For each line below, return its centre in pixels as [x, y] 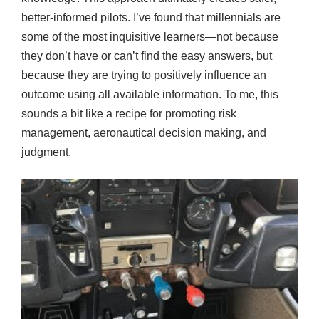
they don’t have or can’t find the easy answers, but [147, 56]
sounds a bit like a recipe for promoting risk [129, 113]
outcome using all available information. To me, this [150, 94]
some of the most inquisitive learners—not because [150, 36]
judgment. [46, 152]
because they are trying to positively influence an [144, 75]
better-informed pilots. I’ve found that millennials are [151, 17]
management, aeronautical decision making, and [144, 132]
